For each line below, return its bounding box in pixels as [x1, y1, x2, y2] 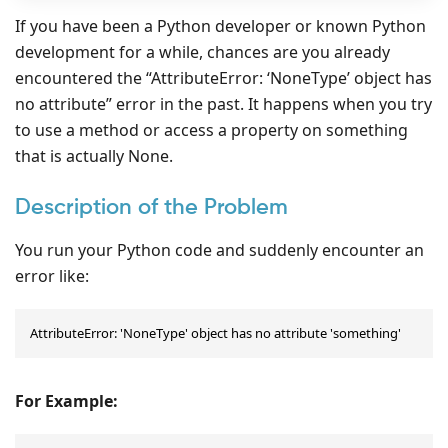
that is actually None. [15, 144, 177, 167]
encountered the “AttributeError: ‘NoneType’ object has [15, 66, 432, 89]
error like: [15, 264, 89, 287]
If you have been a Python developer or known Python [15, 14, 426, 37]
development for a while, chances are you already [15, 40, 390, 63]
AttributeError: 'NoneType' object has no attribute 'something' [30, 323, 401, 342]
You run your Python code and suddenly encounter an [15, 238, 424, 261]
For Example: [15, 389, 118, 412]
